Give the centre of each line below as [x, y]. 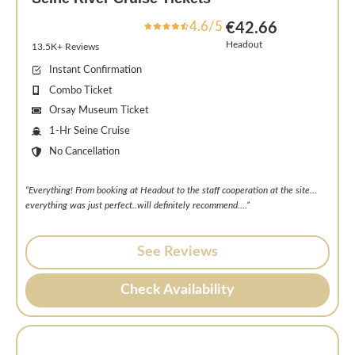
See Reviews [177, 252]
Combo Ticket [81, 90]
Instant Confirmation [96, 69]
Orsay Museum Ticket [99, 111]
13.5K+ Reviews [65, 46]
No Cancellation [85, 151]
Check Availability [177, 290]
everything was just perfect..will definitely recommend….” [137, 205]
